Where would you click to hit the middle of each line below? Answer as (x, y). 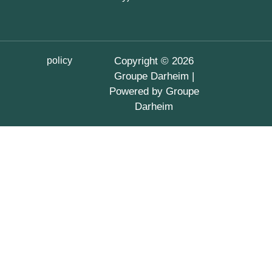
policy (59, 60)
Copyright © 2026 (154, 61)
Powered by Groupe (154, 91)
